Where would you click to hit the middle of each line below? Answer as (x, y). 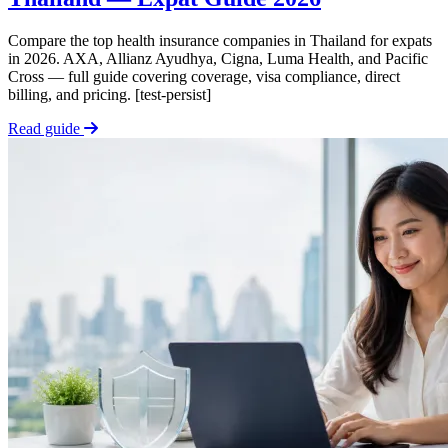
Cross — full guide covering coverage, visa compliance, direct (204, 77)
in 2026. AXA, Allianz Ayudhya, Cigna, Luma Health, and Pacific (218, 59)
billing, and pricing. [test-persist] (109, 95)
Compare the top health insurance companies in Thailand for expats (220, 41)
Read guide (46, 129)
